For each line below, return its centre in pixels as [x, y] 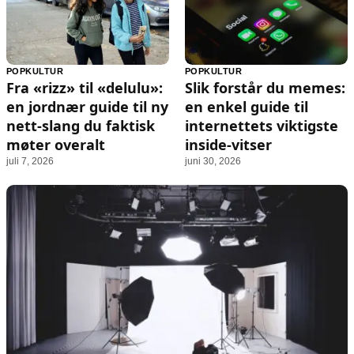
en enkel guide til [247, 106]
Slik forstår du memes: [265, 87]
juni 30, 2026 [213, 161]
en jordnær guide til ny [87, 106]
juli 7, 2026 [30, 161]
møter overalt [56, 144]
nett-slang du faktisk [81, 125]
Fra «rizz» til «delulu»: [85, 87]
